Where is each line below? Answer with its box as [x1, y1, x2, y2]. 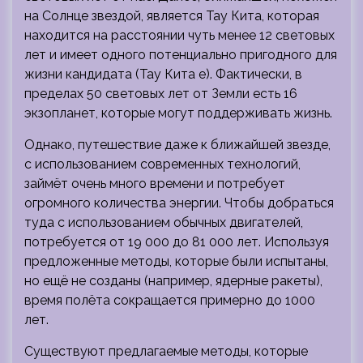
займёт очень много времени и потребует [24, 175, 285, 191]
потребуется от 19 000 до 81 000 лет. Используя [24, 233, 329, 250]
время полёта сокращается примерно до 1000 [24, 292, 315, 308]
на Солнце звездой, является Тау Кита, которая [24, 7, 319, 23]
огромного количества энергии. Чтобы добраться [24, 194, 334, 211]
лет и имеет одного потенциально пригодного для [24, 46, 337, 62]
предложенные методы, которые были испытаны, [24, 253, 328, 269]
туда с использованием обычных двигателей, [24, 214, 303, 230]
